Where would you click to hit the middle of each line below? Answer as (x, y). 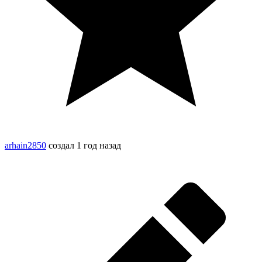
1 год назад (99, 146)
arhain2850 (25, 146)
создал (61, 146)
